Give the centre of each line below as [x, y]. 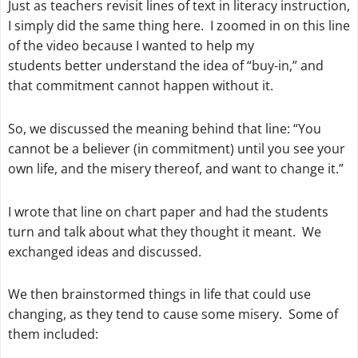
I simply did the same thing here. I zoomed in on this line [179, 25]
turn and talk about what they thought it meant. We [164, 231]
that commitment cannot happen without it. [140, 85]
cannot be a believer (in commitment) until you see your [176, 148]
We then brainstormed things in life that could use [159, 294]
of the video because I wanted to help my [131, 45]
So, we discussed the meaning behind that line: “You [164, 128]
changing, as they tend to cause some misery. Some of [173, 314]
